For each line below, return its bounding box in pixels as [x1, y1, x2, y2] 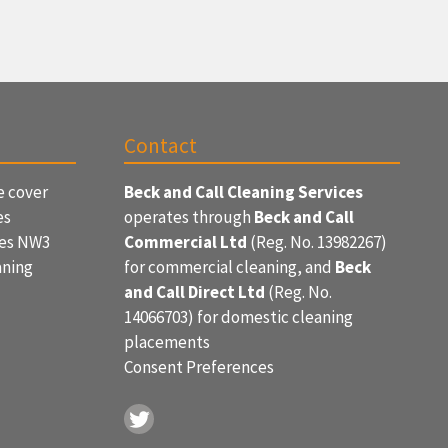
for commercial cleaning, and [124, 256, 335, 278]
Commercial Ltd [124, 231, 247, 253]
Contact [124, 132, 197, 159]
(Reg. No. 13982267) [247, 231, 387, 253]
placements [124, 331, 210, 353]
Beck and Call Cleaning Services [124, 181, 363, 203]
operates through [124, 206, 254, 228]
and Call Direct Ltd [124, 281, 265, 303]
